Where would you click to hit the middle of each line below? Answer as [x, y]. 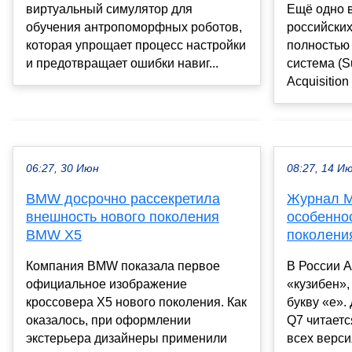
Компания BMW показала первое [123, 266]
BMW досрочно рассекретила [123, 199]
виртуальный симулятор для [109, 9]
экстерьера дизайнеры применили [126, 339]
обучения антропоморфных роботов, [134, 27]
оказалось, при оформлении [108, 321]
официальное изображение [106, 284]
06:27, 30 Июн [62, 169]
